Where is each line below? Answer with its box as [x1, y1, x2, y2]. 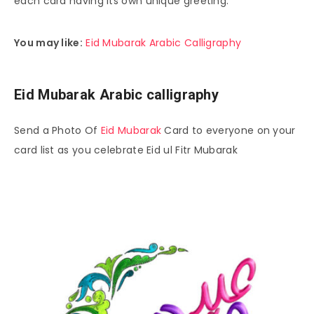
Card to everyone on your [161, 123, 296, 138]
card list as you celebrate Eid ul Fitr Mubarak [14, 143, 238, 158]
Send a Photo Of [14, 123, 101, 138]
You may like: [14, 36, 83, 50]
